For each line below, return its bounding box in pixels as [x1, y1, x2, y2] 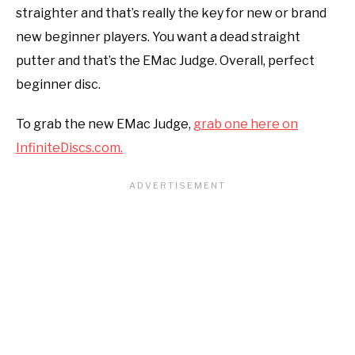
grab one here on [193, 116, 298, 132]
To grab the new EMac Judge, [16, 116, 193, 132]
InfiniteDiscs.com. [16, 139, 123, 155]
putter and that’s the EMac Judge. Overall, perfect [16, 52, 315, 68]
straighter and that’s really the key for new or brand [16, 5, 326, 21]
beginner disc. [16, 76, 101, 92]
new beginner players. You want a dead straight [16, 29, 300, 44]
